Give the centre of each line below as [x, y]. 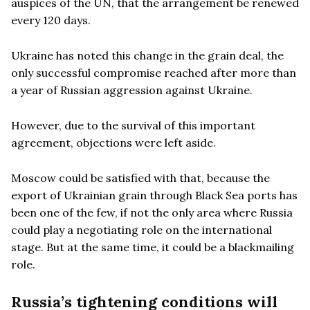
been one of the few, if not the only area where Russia [152, 212]
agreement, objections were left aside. [113, 142]
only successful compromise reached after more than [154, 72]
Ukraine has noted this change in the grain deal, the [147, 55]
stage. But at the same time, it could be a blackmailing [153, 247]
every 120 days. [51, 20]
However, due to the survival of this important [133, 125]
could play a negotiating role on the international [142, 229]
